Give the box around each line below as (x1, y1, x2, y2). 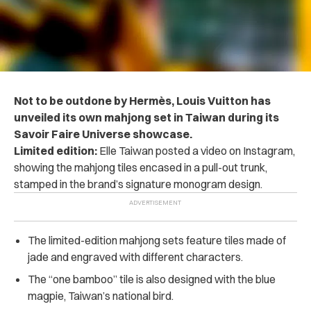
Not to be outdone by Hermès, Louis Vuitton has (14, 93, 271, 108)
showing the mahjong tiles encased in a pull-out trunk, (14, 160, 267, 174)
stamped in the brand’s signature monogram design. (14, 176, 262, 191)
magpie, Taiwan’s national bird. (28, 288, 174, 303)
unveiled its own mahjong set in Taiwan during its (14, 110, 279, 124)
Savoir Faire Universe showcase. (14, 126, 192, 141)
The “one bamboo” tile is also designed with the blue (28, 271, 276, 286)
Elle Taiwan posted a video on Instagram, (97, 143, 295, 158)
